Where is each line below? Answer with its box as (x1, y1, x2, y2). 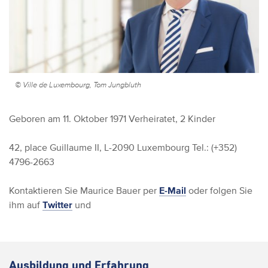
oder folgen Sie (186, 185, 252, 196)
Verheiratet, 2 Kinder (126, 113, 215, 124)
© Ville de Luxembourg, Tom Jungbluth (15, 80, 141, 90)
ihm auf (9, 199, 42, 211)
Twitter (42, 199, 72, 211)
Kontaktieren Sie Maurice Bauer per (9, 185, 159, 196)
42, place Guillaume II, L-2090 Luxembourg (9, 142, 190, 153)
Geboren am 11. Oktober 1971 (9, 113, 126, 124)
